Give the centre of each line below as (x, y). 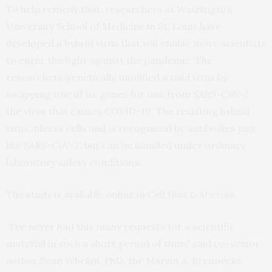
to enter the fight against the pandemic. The (109, 60)
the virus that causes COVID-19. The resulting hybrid (128, 111)
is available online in (100, 195)
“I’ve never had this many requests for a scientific (121, 227)
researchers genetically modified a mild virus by (117, 77)
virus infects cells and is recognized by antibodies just (131, 128)
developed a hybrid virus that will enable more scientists (136, 43)
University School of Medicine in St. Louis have (114, 26)
